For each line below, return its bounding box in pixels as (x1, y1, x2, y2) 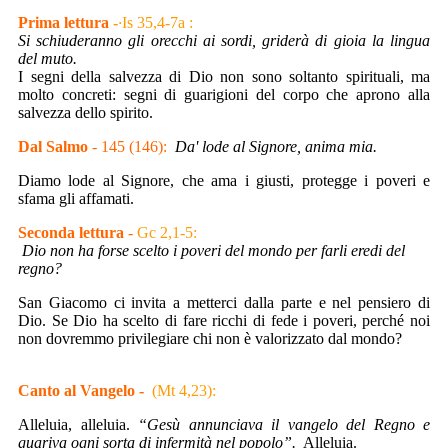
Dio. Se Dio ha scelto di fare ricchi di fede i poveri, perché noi (18, 312, 430, 329)
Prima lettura (18, 14, 109, 31)
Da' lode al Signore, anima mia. (175, 138, 377, 155)
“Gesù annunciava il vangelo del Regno (138, 416, 415, 433)
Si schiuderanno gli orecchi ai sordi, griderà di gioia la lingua (18, 32, 430, 49)
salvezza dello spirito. (18, 104, 153, 121)
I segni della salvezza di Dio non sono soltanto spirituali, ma (18, 68, 430, 85)
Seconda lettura (18, 224, 124, 241)
